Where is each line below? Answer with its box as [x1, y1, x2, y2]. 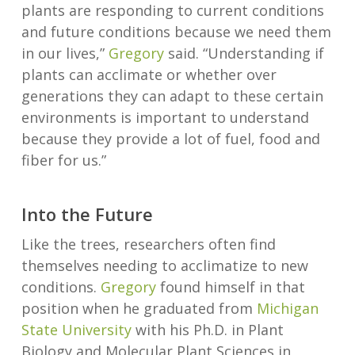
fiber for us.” [21, 151, 106, 170]
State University [21, 320, 132, 340]
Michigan [256, 299, 319, 319]
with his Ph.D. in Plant [131, 320, 284, 340]
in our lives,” [21, 44, 109, 63]
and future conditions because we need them [21, 22, 331, 42]
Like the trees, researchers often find [21, 235, 276, 254]
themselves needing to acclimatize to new [21, 256, 308, 276]
